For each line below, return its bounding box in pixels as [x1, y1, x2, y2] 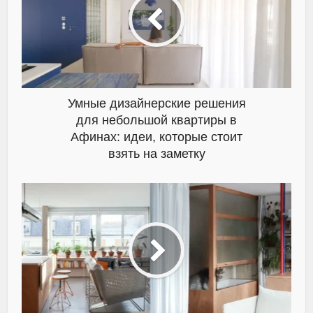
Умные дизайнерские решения [67, 96, 246, 110]
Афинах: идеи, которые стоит [71, 129, 242, 144]
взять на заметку [108, 146, 205, 161]
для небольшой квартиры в [76, 112, 237, 127]
